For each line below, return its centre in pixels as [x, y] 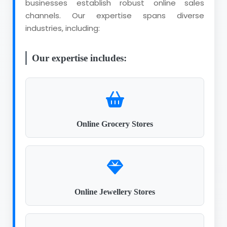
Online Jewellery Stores [115, 192]
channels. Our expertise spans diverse [115, 15]
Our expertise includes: [79, 58]
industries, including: [63, 28]
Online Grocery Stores [115, 124]
